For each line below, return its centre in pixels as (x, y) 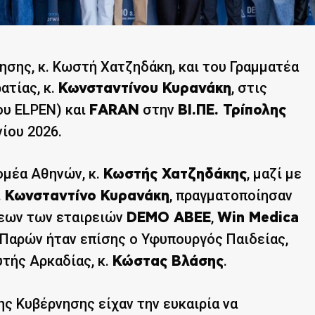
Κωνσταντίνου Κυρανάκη (145, 88)
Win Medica (258, 218)
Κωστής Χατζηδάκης (175, 174)
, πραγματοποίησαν (231, 195)
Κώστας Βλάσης (168, 261)
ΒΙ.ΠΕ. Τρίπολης (232, 110)
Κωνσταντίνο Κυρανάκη (87, 196)
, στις (249, 88)
